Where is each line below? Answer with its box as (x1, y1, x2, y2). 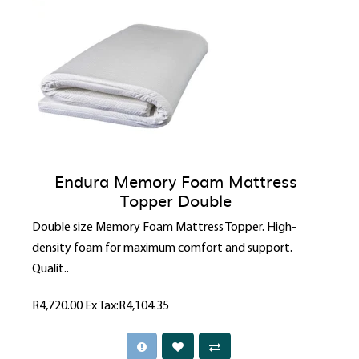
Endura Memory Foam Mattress (54, 168, 297, 193)
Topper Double (119, 188, 232, 212)
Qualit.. (32, 263, 69, 276)
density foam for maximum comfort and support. (32, 242, 292, 256)
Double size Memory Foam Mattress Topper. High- (32, 221, 296, 235)
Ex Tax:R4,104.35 (85, 300, 169, 313)
